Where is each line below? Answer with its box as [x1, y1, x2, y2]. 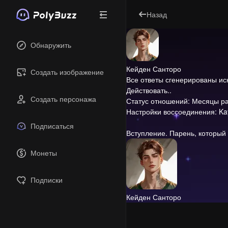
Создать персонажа [31, 94, 96, 104]
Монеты [31, 148, 57, 158]
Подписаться [31, 121, 74, 131]
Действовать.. [126, 85, 172, 95]
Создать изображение [31, 67, 104, 77]
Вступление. [126, 128, 167, 138]
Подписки [31, 175, 63, 185]
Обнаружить [31, 40, 71, 50]
